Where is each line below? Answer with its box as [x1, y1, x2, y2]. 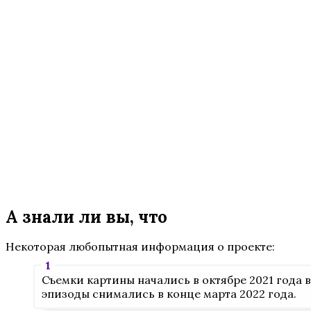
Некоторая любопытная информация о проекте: [6, 239, 275, 254]
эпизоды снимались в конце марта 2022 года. [41, 287, 296, 301]
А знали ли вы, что [6, 206, 167, 228]
